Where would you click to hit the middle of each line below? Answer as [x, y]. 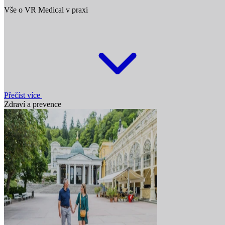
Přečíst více [23, 95]
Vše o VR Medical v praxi [46, 10]
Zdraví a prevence [33, 104]
